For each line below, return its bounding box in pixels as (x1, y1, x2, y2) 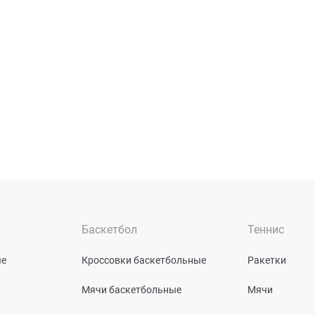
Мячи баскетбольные (82, 284, 181, 296)
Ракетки (247, 255, 286, 266)
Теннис (247, 223, 284, 237)
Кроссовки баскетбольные (82, 255, 206, 266)
